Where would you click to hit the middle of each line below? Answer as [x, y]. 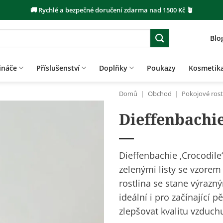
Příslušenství [58, 68]
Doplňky [113, 68]
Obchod [160, 94]
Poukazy [162, 68]
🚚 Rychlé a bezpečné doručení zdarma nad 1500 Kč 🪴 [111, 10]
